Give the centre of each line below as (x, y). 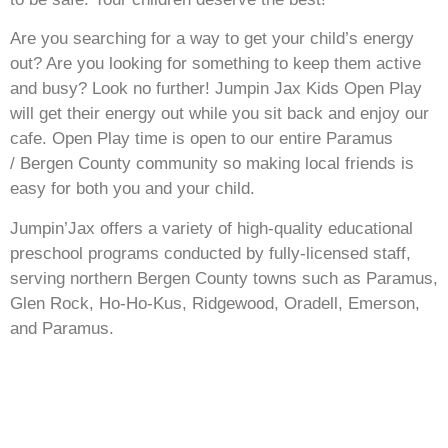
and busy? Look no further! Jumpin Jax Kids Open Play (216, 89)
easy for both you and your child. (132, 189)
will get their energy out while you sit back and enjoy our (219, 114)
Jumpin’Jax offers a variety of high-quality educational (211, 228)
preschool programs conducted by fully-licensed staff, (210, 253)
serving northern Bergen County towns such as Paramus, (224, 278)
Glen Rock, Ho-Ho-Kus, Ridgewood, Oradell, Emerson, (215, 303)
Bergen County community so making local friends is (214, 164)
